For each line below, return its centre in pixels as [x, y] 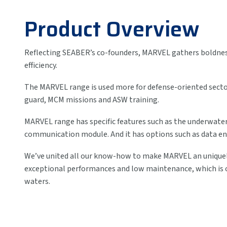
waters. [37, 182]
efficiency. [41, 66]
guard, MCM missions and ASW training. [92, 100]
